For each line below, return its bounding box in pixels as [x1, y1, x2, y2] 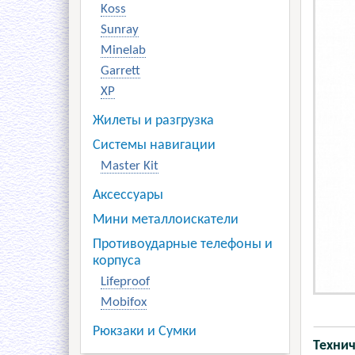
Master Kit [101, 159, 158, 173]
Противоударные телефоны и [93, 238, 273, 251]
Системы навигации [93, 139, 216, 152]
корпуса [93, 254, 141, 268]
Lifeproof [101, 275, 150, 288]
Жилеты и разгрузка [93, 114, 214, 128]
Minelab [101, 44, 146, 57]
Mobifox [101, 296, 147, 309]
